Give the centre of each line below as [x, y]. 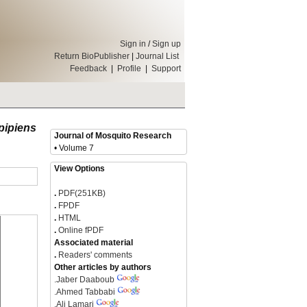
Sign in [133, 44]
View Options [79, 169]
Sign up [167, 44]
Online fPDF [80, 230]
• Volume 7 [74, 148]
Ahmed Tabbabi [86, 292]
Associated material [94, 243]
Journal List [158, 56]
